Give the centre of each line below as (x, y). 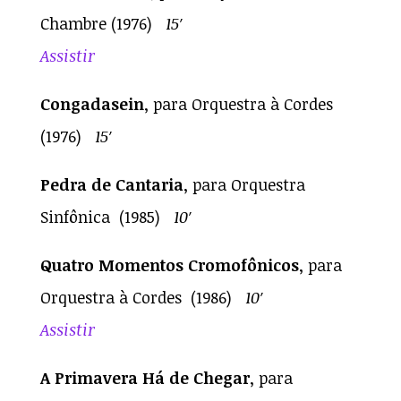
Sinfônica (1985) (107, 216)
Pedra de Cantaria (111, 184)
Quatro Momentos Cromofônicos (169, 264)
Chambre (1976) (102, 23)
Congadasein (92, 103)
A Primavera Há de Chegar (145, 377)
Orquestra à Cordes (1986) (142, 297)
